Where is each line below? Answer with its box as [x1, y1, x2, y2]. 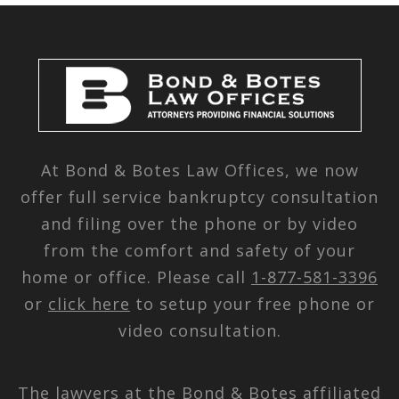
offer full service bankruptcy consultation [20, 185, 379, 208]
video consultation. [118, 319, 281, 341]
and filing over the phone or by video [41, 212, 358, 234]
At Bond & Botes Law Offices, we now [40, 159, 359, 181]
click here [48, 292, 130, 314]
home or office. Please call [21, 265, 251, 288]
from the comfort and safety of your [44, 239, 355, 261]
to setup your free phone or [130, 292, 375, 314]
